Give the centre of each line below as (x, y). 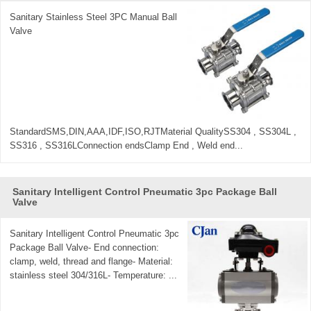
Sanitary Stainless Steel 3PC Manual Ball (94, 17)
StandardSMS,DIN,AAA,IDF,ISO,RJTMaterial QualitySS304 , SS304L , (153, 131)
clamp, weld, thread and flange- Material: (92, 262)
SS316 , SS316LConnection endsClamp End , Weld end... (127, 145)
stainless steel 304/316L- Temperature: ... (94, 276)
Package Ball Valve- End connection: (85, 248)
